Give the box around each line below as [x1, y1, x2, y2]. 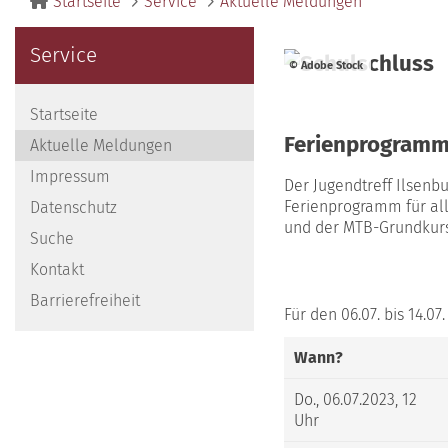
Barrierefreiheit [30, 290, 140, 310]
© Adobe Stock [288, 59, 366, 73]
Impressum [30, 166, 110, 186]
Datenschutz [30, 197, 117, 217]
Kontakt [30, 259, 84, 279]
